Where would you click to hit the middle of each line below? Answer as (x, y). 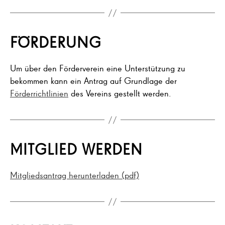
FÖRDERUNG (56, 42)
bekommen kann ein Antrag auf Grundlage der (93, 80)
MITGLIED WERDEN (76, 149)
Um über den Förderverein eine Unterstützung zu (98, 68)
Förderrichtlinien (39, 93)
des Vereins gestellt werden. (120, 93)
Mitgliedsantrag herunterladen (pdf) (75, 175)
